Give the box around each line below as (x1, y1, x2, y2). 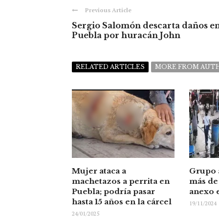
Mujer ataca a (72, 166, 126, 176)
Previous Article (85, 6, 131, 14)
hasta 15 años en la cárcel (72, 197, 172, 207)
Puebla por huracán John (72, 30, 180, 41)
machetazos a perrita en (72, 176, 170, 186)
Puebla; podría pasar (72, 187, 155, 197)
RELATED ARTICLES (76, 63, 145, 71)
